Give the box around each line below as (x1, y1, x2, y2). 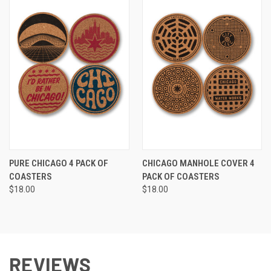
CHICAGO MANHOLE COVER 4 (142, 158, 255, 169)
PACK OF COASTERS (142, 171, 220, 183)
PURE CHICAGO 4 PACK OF (9, 158, 108, 169)
